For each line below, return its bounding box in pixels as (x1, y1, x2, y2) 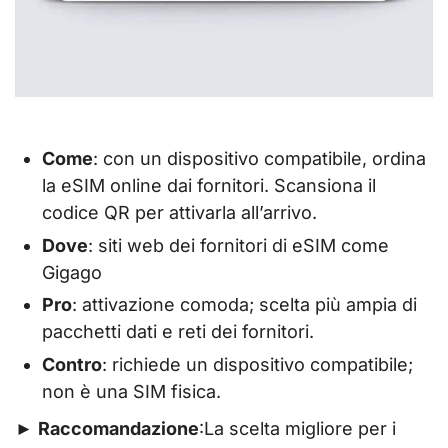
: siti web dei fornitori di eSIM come (88, 234, 389, 256)
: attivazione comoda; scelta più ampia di (72, 294, 417, 316)
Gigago (42, 261, 102, 283)
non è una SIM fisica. (42, 380, 221, 402)
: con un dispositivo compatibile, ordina (93, 148, 426, 170)
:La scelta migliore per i (199, 418, 396, 440)
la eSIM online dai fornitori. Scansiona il (42, 175, 376, 197)
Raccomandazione (38, 418, 199, 440)
